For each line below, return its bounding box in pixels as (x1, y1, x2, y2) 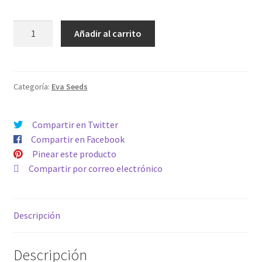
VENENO (12, 21, 47, 33)
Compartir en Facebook (30, 133, 125, 145)
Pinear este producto (32, 147, 116, 160)
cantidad (12, 36, 47, 48)
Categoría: (13, 81, 51, 92)
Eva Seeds (51, 81, 88, 92)
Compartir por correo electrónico (28, 162, 163, 174)
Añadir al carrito (74, 27, 142, 39)
